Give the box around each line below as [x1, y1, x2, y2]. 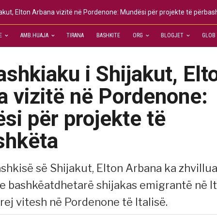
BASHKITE [96, 32, 121, 39]
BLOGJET [161, 32, 184, 39]
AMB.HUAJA [20, 32, 48, 39]
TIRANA [66, 32, 84, 39]
